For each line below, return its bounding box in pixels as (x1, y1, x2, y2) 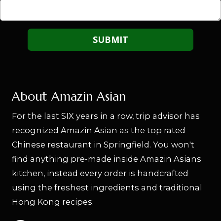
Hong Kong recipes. (12, 196, 94, 207)
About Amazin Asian (12, 88, 126, 104)
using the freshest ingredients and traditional (12, 182, 202, 192)
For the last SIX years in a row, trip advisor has (12, 110, 200, 121)
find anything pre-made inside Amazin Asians (12, 153, 201, 164)
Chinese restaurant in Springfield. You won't (12, 139, 194, 149)
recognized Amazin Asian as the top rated (12, 125, 185, 135)
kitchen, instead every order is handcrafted (12, 168, 188, 178)
